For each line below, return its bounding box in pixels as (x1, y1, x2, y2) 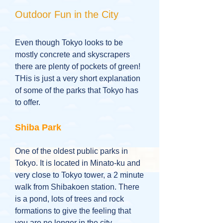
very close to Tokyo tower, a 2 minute (15, 171, 144, 179)
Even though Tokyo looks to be (15, 38, 123, 47)
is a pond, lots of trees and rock (15, 195, 124, 203)
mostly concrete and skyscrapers (15, 50, 130, 59)
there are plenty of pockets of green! (15, 62, 140, 71)
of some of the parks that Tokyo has (15, 86, 138, 95)
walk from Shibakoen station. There (15, 183, 139, 191)
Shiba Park (15, 122, 61, 132)
